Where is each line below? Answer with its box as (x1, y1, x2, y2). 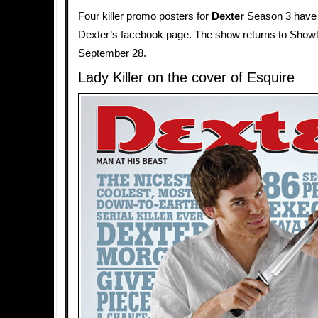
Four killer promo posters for (78, 11, 212, 22)
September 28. (78, 48, 146, 59)
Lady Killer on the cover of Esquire (78, 70, 295, 85)
